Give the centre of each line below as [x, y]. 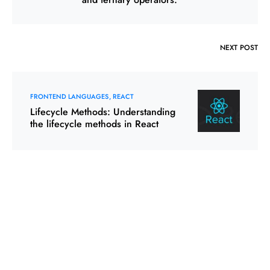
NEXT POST [239, 47]
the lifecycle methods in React [94, 124]
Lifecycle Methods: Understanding [103, 111]
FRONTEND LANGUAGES [69, 96]
